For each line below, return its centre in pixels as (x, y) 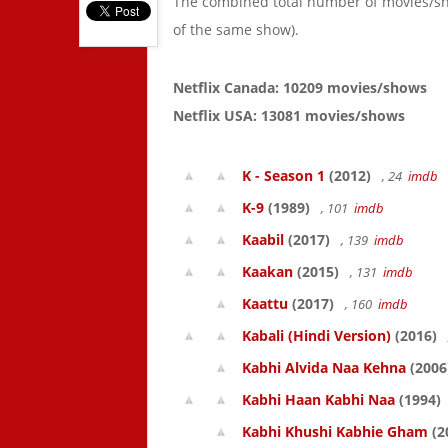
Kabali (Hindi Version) (316, 335)
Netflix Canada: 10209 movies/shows (300, 87)
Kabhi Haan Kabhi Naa (318, 399)
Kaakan (267, 271)
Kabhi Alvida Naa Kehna (324, 367)
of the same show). (236, 29)
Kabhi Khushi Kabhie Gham (335, 431)
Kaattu (265, 303)
